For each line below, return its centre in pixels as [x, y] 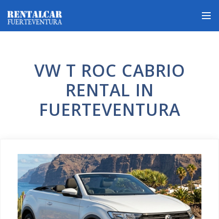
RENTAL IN [109, 90]
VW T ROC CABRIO [109, 70]
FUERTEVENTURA [109, 109]
